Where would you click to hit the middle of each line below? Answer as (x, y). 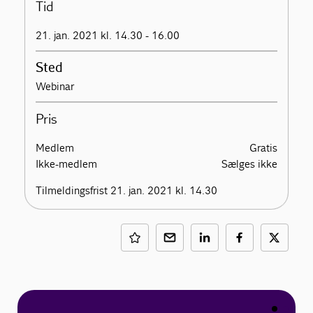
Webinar (55, 87)
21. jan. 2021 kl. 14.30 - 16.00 (108, 36)
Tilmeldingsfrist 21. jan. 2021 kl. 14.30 (127, 191)
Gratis (263, 148)
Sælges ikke (249, 164)
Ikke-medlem (67, 164)
